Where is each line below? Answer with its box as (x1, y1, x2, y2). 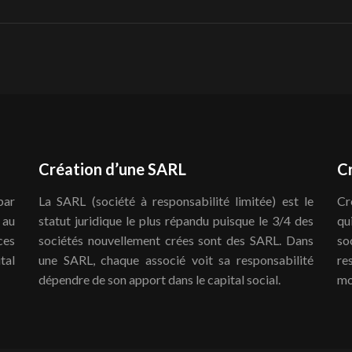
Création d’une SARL (38, 159, 186, 178)
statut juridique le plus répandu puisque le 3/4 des (38, 213, 313, 228)
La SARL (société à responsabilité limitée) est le (38, 193, 313, 208)
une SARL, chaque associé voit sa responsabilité (38, 252, 313, 267)
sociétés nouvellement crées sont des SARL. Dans (38, 233, 313, 247)
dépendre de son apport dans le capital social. (38, 272, 280, 287)
